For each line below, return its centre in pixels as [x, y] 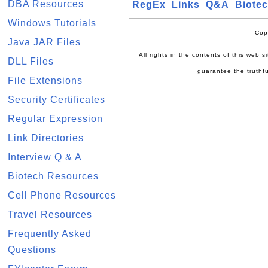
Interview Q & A [45, 157]
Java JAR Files [44, 42]
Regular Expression [55, 119]
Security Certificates [57, 100]
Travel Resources [50, 214]
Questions [32, 250]
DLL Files [31, 61]
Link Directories [46, 138]
